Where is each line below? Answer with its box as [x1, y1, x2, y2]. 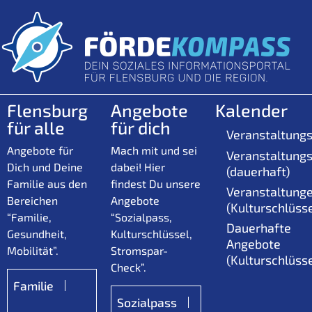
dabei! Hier [111, 159, 166, 173]
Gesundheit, [7, 226, 67, 240]
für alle [7, 116, 65, 138]
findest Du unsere [111, 176, 201, 190]
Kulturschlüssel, [111, 226, 193, 240]
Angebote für [7, 143, 73, 157]
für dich [111, 116, 171, 138]
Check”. [111, 260, 147, 274]
